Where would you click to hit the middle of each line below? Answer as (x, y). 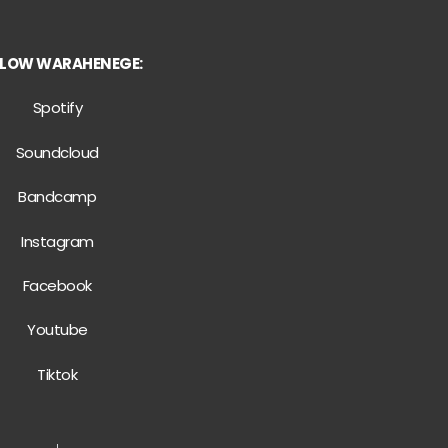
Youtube (57, 330)
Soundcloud (57, 152)
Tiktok (57, 374)
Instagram (57, 241)
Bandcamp (57, 197)
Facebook (57, 286)
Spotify (57, 108)
